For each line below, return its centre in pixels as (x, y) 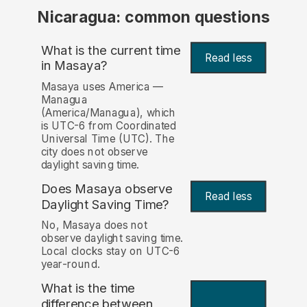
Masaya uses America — (102, 86)
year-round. (70, 265)
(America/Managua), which (108, 112)
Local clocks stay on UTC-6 (110, 251)
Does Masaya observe (107, 189)
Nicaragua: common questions (153, 17)
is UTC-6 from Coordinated (108, 125)
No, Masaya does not (94, 225)
